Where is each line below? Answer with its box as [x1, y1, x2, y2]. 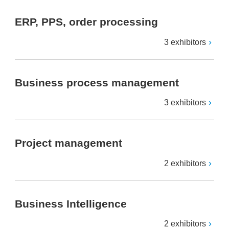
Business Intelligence [15, 198, 127, 210]
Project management [15, 137, 122, 149]
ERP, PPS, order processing [15, 16, 158, 28]
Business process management [15, 77, 179, 89]
